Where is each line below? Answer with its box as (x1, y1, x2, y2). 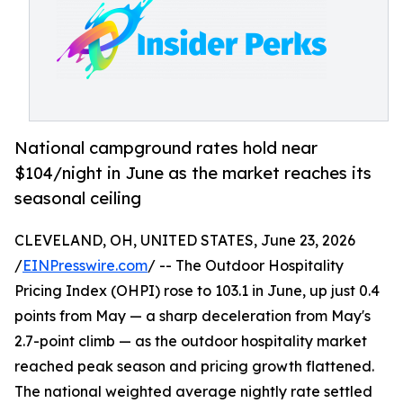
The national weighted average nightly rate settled (14, 382, 372, 401)
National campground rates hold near (14, 138, 318, 158)
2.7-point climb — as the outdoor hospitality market (14, 332, 367, 351)
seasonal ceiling (14, 188, 141, 209)
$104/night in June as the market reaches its (14, 163, 372, 184)
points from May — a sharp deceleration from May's (14, 307, 371, 326)
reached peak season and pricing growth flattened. (14, 357, 374, 376)
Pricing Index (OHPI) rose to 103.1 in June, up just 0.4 (14, 282, 380, 300)
